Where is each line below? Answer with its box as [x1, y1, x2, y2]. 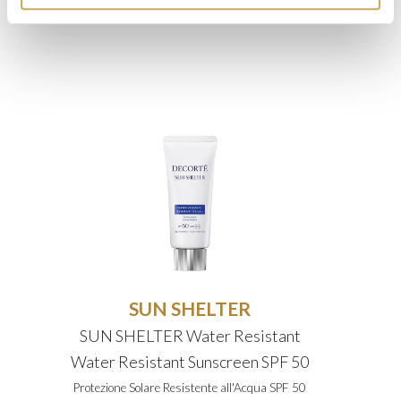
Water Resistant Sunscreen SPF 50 [71, 351, 309, 371]
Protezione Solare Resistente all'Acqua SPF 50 [73, 380, 306, 395]
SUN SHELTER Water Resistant [79, 325, 301, 346]
